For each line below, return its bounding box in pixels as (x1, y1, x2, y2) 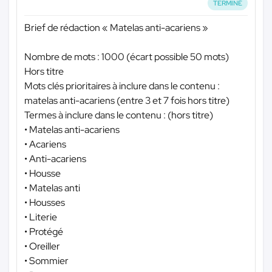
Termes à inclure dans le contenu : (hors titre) (24, 109, 213, 122)
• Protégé (24, 225, 63, 239)
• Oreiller (24, 240, 60, 253)
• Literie (24, 211, 57, 224)
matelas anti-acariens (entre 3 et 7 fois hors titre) (24, 94, 229, 107)
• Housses (24, 196, 65, 209)
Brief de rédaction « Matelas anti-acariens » (24, 21, 208, 35)
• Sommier (24, 254, 69, 268)
